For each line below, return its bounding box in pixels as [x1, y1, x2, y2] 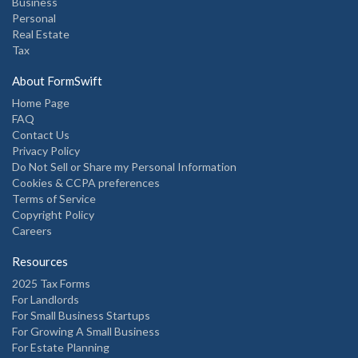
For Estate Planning [12, 340, 109, 354]
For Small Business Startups [12, 308, 150, 322]
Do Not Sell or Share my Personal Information [12, 159, 237, 173]
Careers [12, 223, 52, 237]
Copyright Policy [12, 207, 94, 221]
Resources [12, 253, 68, 268]
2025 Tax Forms [12, 276, 90, 290]
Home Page [12, 95, 70, 109]
